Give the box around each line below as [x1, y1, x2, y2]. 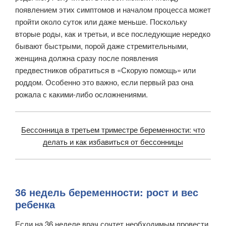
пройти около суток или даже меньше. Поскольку [15, 16, 187, 27]
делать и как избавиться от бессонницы [43, 136, 183, 147]
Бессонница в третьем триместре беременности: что [21, 124, 205, 135]
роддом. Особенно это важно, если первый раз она [15, 76, 193, 87]
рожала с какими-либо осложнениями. [15, 88, 148, 99]
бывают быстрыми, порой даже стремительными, [15, 40, 188, 51]
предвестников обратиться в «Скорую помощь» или [15, 64, 196, 75]
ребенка [15, 196, 55, 211]
